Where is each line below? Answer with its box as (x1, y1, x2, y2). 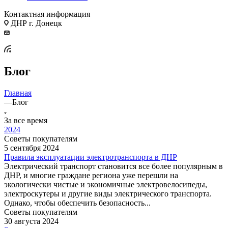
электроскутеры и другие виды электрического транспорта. (4, 189, 212, 198)
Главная (4, 88, 32, 97)
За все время (4, 116, 47, 125)
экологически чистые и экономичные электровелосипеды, (4, 180, 207, 189)
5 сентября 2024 (4, 143, 59, 152)
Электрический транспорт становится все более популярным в (4, 161, 223, 170)
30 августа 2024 (4, 216, 59, 225)
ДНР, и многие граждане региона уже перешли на (4, 170, 178, 180)
